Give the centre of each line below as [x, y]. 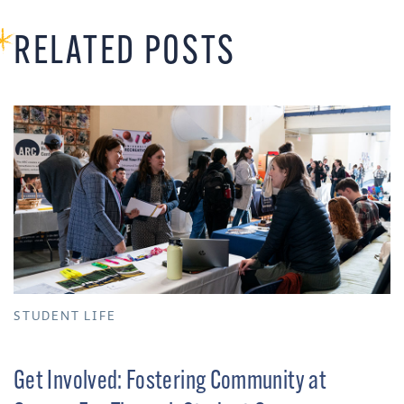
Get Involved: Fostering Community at [170, 381]
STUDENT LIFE [65, 317]
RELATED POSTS [125, 54]
